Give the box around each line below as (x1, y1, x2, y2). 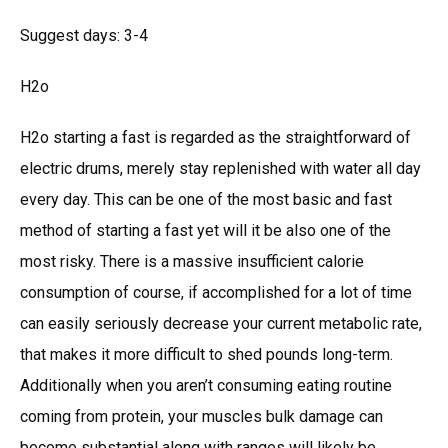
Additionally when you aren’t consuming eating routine (20, 375, 392, 395)
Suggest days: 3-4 (20, 25, 148, 45)
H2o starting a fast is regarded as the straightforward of (20, 127, 411, 147)
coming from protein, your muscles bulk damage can (20, 406, 383, 426)
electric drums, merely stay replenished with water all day (20, 158, 421, 178)
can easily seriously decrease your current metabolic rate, (20, 313, 422, 333)
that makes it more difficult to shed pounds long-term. (20, 344, 393, 364)
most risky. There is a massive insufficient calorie (20, 251, 364, 271)
